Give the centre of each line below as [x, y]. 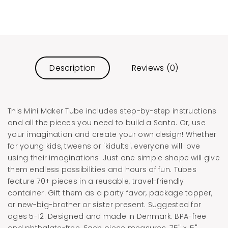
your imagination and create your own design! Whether [112, 134]
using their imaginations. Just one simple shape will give [114, 158]
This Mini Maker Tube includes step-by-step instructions [112, 111]
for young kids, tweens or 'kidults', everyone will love [104, 146]
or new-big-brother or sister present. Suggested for [105, 204]
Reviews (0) [155, 68]
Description [73, 68]
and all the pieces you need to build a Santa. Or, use [107, 122]
